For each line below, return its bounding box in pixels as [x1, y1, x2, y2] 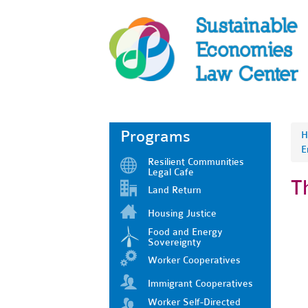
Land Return [148, 184, 201, 196]
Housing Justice [148, 207, 217, 219]
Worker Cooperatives [148, 254, 241, 266]
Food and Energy [148, 225, 223, 238]
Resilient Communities [148, 155, 244, 168]
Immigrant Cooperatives [148, 277, 253, 289]
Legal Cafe [148, 166, 194, 178]
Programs [120, 126, 190, 146]
